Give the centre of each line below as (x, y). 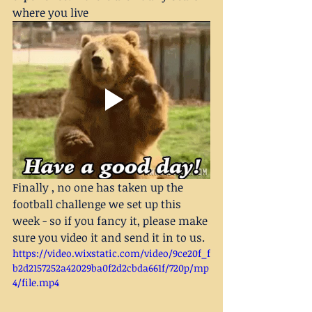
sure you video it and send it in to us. (109, 237)
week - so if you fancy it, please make (111, 220)
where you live (52, 12)
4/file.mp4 (36, 282)
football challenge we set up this (98, 204)
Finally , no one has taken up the (99, 187)
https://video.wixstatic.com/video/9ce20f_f (111, 253)
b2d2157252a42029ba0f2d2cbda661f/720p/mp (111, 267)
